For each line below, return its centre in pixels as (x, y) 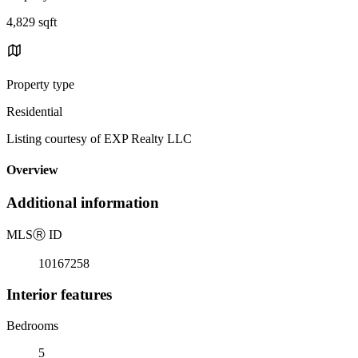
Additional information (83, 203)
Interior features (59, 294)
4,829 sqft (32, 22)
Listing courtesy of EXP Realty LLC (99, 138)
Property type (40, 84)
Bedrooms (32, 325)
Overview (32, 170)
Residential (34, 111)
